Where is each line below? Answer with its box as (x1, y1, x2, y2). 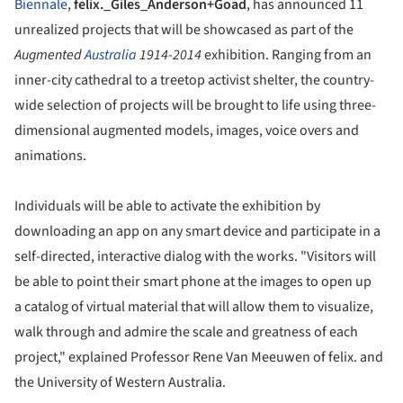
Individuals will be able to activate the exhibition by (14, 196, 320, 217)
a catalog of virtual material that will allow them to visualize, (14, 297, 373, 318)
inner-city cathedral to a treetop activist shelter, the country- (14, 70, 374, 91)
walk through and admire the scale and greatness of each (14, 322, 358, 343)
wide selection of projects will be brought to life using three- (14, 95, 376, 116)
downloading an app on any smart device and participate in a (14, 221, 381, 242)
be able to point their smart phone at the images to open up (14, 272, 372, 292)
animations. (14, 146, 86, 166)
